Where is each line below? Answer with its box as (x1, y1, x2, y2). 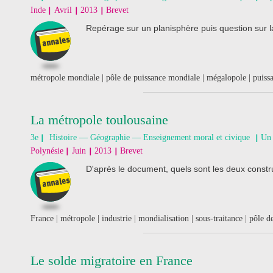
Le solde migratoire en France (30, 253, 193, 268)
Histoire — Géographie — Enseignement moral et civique (49, 133, 250, 142)
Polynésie (30, 146, 63, 155)
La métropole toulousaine (30, 112, 168, 127)
